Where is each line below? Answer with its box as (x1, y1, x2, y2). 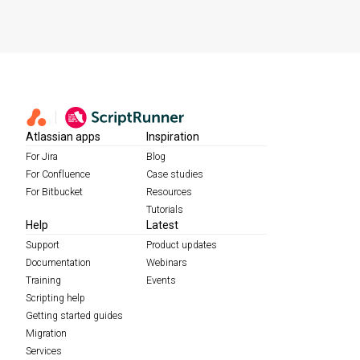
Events (146, 275, 176, 286)
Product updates (146, 239, 217, 251)
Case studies (146, 169, 203, 180)
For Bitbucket (26, 186, 83, 198)
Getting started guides (26, 310, 123, 321)
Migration (26, 328, 67, 339)
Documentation (26, 257, 91, 268)
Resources (146, 186, 192, 198)
